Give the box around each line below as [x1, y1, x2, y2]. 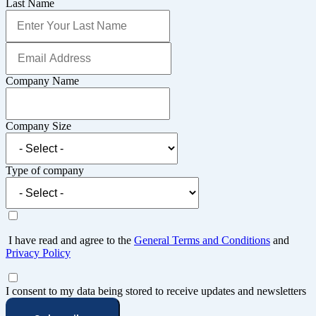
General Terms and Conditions [134, 233, 270, 246]
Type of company [6, 164, 84, 176]
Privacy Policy [6, 246, 71, 259]
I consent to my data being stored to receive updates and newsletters [6, 284, 306, 297]
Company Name [6, 74, 79, 87]
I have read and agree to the [6, 233, 134, 246]
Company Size [6, 119, 71, 132]
